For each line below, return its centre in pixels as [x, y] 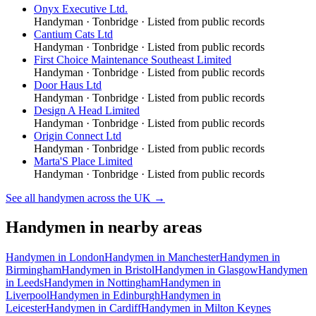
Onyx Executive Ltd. [81, 8]
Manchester [194, 257]
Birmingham [34, 270]
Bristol [140, 270]
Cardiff [125, 308]
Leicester [26, 308]
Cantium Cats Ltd [73, 34]
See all [22, 197]
